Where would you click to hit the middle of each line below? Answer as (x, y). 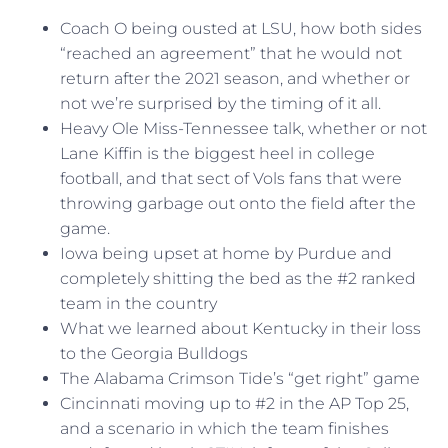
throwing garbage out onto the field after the (238, 203)
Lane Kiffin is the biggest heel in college (217, 153)
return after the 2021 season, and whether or (235, 78)
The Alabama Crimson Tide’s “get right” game (240, 378)
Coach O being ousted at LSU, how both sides (241, 28)
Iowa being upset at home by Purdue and (226, 253)
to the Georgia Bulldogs (154, 353)
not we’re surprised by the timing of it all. (220, 103)
